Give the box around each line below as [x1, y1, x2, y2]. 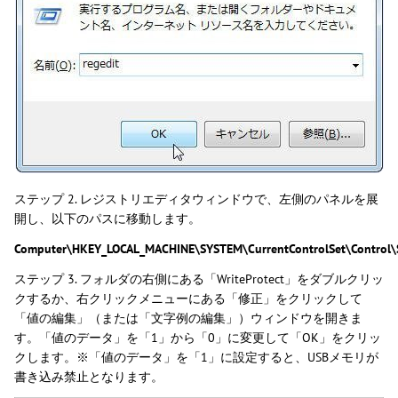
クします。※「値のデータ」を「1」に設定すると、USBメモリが [14, 349, 378, 366]
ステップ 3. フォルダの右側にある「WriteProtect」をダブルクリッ [14, 271, 384, 288]
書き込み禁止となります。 [14, 369, 163, 386]
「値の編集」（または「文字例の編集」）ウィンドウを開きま [14, 310, 362, 327]
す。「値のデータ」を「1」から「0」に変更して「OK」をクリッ [14, 330, 381, 346]
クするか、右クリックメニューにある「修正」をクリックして [14, 291, 362, 307]
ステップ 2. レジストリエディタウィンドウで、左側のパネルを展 [14, 191, 378, 208]
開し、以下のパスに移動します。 [14, 211, 201, 227]
